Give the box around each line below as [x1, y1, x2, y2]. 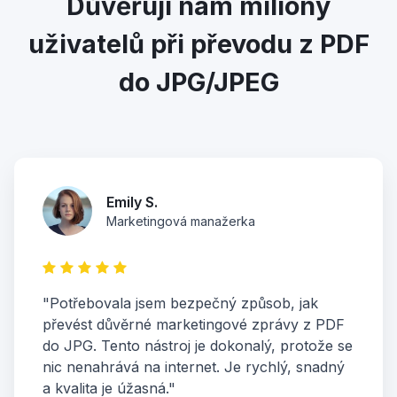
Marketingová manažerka [106, 214, 255, 230]
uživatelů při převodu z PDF [27, 28, 370, 60]
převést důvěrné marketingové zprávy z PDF [43, 315, 345, 334]
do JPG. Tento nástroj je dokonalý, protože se [43, 337, 353, 355]
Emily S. [106, 193, 158, 212]
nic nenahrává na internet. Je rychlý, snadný [43, 358, 345, 377]
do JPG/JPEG [118, 66, 279, 98]
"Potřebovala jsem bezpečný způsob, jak [43, 294, 318, 313]
